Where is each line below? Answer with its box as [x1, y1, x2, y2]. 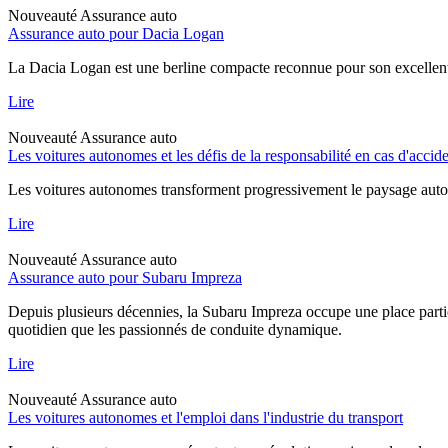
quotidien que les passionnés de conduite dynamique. [8, 320, 342, 338]
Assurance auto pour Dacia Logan [8, 24, 224, 42]
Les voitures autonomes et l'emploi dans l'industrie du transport [8, 408, 403, 426]
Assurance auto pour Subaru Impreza [8, 268, 242, 286]
